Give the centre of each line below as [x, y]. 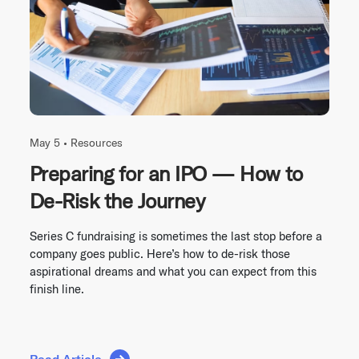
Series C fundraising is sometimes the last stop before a [176, 236]
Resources [97, 142]
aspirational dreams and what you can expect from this [173, 271]
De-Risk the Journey [117, 200]
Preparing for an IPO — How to [166, 173]
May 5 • [50, 142]
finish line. [57, 288]
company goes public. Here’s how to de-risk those [160, 253]
